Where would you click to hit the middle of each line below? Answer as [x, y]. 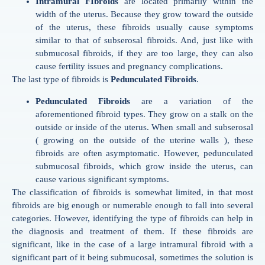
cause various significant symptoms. [102, 179]
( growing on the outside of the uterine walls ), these [144, 140]
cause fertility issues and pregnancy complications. [129, 67]
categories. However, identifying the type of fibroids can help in [132, 218]
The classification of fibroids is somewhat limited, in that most [132, 192]
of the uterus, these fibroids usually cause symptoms [144, 28]
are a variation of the [192, 101]
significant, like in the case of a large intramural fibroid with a [132, 244]
